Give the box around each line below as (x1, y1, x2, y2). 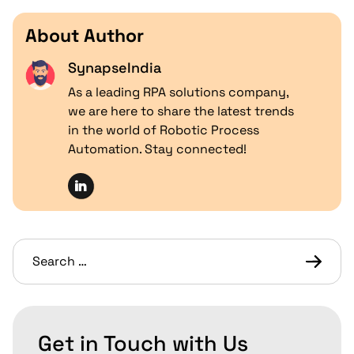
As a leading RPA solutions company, (68, 83, 289, 100)
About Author (25, 24, 144, 48)
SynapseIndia (68, 58, 162, 77)
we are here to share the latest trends (68, 102, 295, 119)
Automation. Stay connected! (68, 140, 247, 157)
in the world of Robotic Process (68, 121, 260, 138)
